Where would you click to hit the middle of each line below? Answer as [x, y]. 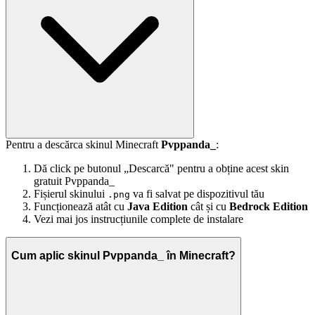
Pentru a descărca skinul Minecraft [83, 144]
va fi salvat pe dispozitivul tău [197, 193]
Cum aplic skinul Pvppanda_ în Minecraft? [123, 256]
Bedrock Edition [269, 206]
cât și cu [208, 206]
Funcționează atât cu [81, 206]
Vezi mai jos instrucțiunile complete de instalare [139, 219]
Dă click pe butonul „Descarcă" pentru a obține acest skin [161, 168]
